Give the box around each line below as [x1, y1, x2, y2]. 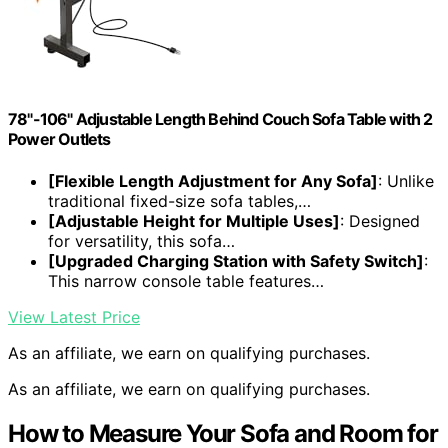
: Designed [340, 210, 420, 231]
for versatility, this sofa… [48, 230, 235, 251]
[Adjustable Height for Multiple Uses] [48, 210, 340, 231]
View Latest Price [8, 306, 140, 327]
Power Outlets [8, 129, 111, 150]
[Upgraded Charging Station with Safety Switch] [48, 250, 424, 271]
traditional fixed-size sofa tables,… [48, 190, 311, 211]
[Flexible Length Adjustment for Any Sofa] [48, 170, 378, 191]
